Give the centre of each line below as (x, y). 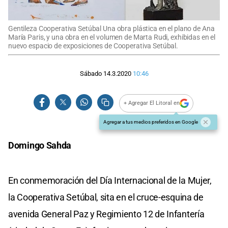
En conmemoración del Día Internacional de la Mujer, (110, 180)
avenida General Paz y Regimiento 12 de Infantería (106, 214)
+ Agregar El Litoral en (152, 103)
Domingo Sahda (40, 145)
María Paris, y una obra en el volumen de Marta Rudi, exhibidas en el (112, 37)
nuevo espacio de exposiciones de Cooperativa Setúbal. (93, 46)
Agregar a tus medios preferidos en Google (151, 122)
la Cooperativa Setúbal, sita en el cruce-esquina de (106, 197)
